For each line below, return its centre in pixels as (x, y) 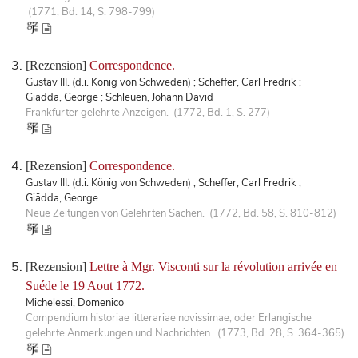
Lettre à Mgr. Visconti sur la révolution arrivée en (213, 266)
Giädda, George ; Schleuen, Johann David (119, 97)
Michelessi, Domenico (75, 302)
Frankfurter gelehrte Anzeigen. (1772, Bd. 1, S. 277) (148, 112)
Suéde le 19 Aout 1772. (85, 285)
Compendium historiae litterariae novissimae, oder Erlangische (169, 318)
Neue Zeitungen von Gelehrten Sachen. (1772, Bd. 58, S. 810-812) (181, 213)
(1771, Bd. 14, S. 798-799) (90, 12)
